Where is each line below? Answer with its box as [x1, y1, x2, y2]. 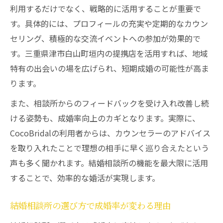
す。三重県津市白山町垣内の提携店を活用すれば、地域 [10, 47, 208, 59]
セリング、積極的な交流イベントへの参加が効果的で [10, 32, 201, 44]
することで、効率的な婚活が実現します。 [10, 172, 160, 184]
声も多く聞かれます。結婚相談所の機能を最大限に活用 [10, 157, 208, 169]
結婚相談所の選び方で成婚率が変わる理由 [10, 201, 171, 212]
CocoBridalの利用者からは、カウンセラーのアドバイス [10, 127, 211, 139]
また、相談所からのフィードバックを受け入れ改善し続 [10, 97, 209, 109]
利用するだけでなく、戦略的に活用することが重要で [10, 2, 201, 14]
